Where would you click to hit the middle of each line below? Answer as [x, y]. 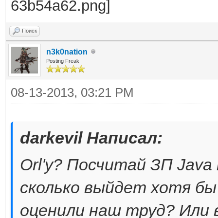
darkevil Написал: [91, 137]
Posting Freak [63, 61]
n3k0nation [67, 52]
